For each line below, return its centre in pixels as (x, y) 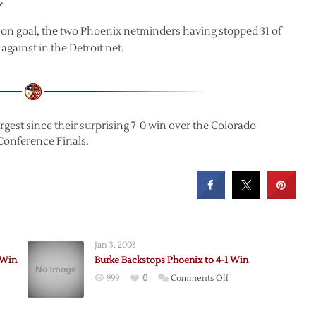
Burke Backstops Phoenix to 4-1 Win (171, 260)
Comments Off (199, 278)
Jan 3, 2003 (115, 245)
